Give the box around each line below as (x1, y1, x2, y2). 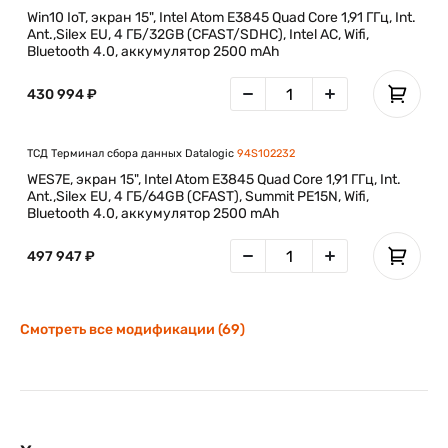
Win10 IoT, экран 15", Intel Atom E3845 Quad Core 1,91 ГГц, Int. (27, 9, 416, 26)
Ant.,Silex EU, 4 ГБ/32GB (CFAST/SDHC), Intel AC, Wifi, (27, 26, 369, 43)
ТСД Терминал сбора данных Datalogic (27, 147, 237, 160)
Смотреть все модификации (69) (20, 321, 245, 338)
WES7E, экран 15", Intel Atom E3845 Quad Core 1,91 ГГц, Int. (27, 171, 401, 188)
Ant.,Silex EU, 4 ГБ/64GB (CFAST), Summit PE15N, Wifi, (27, 188, 369, 205)
